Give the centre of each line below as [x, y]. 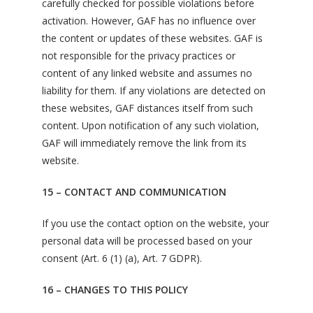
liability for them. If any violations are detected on [154, 90]
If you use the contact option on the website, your [155, 223]
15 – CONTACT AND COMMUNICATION [134, 192]
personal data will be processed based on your [147, 241]
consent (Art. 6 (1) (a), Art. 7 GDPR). [122, 258]
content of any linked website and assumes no [147, 73]
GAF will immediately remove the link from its [144, 143]
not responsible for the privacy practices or [139, 56]
